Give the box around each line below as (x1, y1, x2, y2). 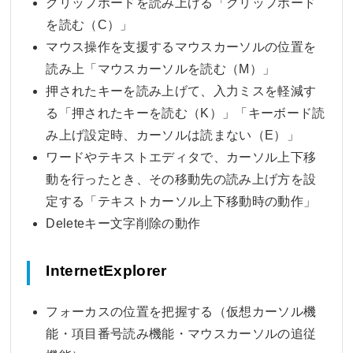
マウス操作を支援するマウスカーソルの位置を (46, 39, 317, 54)
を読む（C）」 (46, 17, 133, 32)
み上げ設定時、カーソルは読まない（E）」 (46, 128, 299, 142)
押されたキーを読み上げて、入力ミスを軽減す (46, 84, 317, 98)
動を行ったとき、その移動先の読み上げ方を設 (46, 172, 317, 186)
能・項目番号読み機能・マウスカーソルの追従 (46, 326, 317, 340)
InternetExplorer (46, 262, 167, 279)
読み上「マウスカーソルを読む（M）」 (46, 61, 276, 76)
